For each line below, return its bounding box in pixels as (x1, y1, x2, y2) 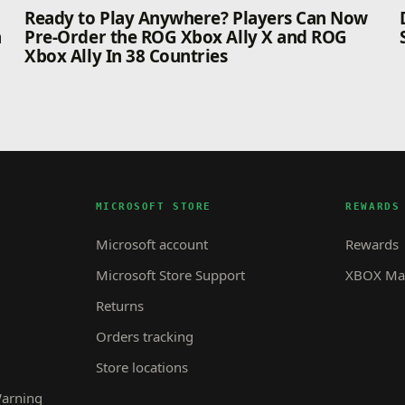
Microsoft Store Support (95, 265, 245, 284)
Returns (95, 296, 144, 315)
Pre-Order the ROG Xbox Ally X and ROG (24, 25, 347, 49)
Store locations (95, 357, 188, 376)
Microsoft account (95, 234, 208, 253)
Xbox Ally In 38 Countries (24, 44, 228, 68)
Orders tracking (95, 326, 193, 345)
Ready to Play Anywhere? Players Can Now (24, 6, 368, 30)
